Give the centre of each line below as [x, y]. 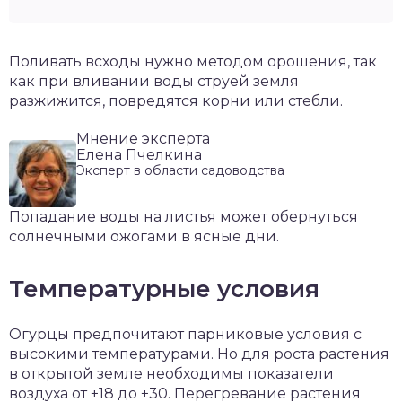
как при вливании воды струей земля [154, 81]
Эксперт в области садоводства [180, 170]
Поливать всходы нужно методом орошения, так [193, 61]
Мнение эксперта [143, 138]
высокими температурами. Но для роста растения [199, 354]
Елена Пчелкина [139, 154]
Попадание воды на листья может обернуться [184, 216]
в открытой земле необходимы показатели [171, 373]
